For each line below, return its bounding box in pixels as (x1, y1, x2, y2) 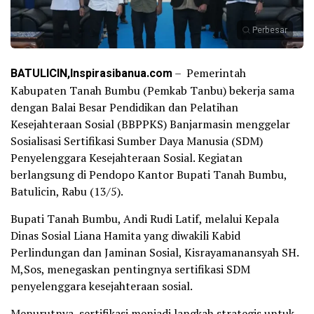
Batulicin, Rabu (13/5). (11, 183, 123, 199)
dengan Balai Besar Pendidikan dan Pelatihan (11, 99, 238, 115)
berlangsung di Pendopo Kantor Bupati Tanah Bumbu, (11, 166, 287, 182)
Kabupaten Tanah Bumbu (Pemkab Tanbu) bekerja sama (11, 82, 294, 98)
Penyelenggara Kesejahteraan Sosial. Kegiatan (11, 149, 243, 165)
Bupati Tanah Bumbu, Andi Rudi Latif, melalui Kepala (11, 210, 279, 226)
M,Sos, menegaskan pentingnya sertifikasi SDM (11, 261, 250, 277)
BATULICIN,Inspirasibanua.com (11, 64, 172, 82)
